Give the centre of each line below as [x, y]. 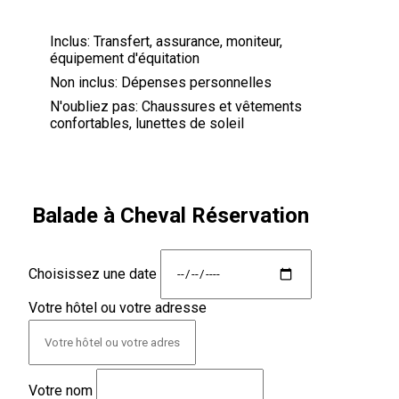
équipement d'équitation [125, 58]
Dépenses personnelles [196, 82]
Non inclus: [84, 82]
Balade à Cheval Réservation [171, 215]
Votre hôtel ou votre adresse [118, 307]
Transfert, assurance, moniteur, [188, 41]
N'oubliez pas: [94, 106]
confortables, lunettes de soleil [147, 123]
